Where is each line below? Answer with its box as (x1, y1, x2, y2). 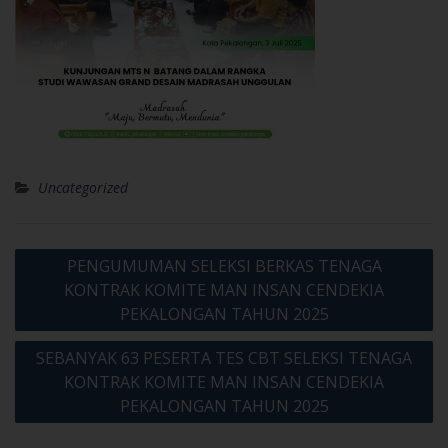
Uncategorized (38, 178, 128, 198)
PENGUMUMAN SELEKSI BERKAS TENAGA (66, 255, 382, 278)
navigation (14, 270, 119, 296)
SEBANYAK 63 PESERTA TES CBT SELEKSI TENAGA (36, 347, 412, 370)
